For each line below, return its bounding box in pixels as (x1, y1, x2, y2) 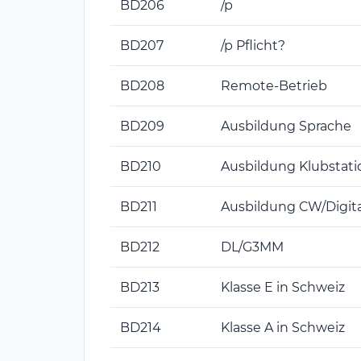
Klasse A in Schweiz (221, 319, 345, 335)
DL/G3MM (221, 239, 284, 255)
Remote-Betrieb (221, 77, 327, 93)
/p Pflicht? (221, 37, 285, 53)
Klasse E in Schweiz (221, 279, 345, 295)
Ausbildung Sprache (221, 118, 351, 134)
